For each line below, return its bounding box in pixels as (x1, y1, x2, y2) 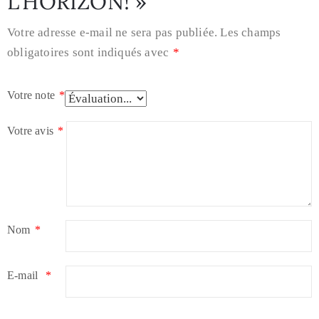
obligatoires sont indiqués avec (7, 46, 172, 60)
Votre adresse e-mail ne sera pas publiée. (7, 26, 218, 40)
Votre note (7, 89, 58, 102)
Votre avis (7, 125, 57, 137)
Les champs (220, 26, 281, 40)
